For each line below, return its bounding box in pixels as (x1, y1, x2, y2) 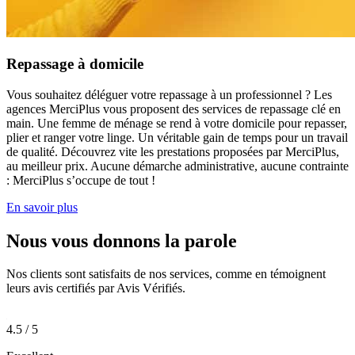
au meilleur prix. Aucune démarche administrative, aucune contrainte (6, 158, 349, 173)
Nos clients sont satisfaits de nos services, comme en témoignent (6, 267, 326, 281)
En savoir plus (6, 200, 78, 214)
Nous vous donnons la (6, 230, 185, 251)
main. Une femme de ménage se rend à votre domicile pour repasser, (6, 116, 347, 130)
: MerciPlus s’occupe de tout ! (6, 173, 155, 187)
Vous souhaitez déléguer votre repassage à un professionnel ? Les (6, 87, 332, 101)
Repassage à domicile (6, 55, 143, 72)
